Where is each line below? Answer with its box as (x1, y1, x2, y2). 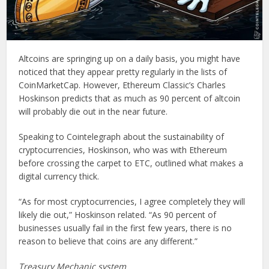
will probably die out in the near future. (19, 105, 168, 117)
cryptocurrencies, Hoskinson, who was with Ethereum (19, 144, 228, 156)
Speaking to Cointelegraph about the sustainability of (19, 130, 225, 142)
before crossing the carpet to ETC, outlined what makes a (19, 157, 244, 169)
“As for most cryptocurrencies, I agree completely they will (19, 195, 246, 207)
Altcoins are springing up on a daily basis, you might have (19, 52, 241, 64)
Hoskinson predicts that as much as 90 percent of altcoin (19, 92, 241, 104)
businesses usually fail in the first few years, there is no (19, 222, 232, 234)
